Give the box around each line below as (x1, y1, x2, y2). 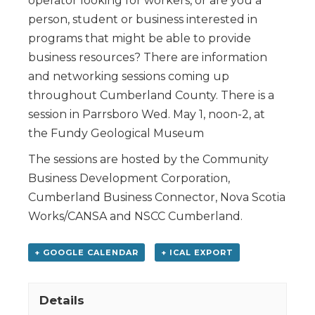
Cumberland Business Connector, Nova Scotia (28, 190, 285, 204)
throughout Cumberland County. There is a (28, 88, 274, 102)
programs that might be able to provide (28, 31, 251, 45)
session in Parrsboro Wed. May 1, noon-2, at (28, 107, 265, 121)
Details (39, 292, 84, 307)
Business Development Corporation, (28, 171, 230, 185)
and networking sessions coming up (28, 69, 229, 83)
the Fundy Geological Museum (28, 126, 204, 140)
